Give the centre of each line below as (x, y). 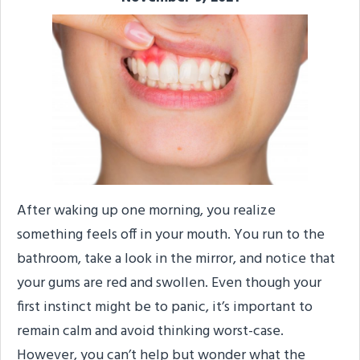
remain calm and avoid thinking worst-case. (150, 331)
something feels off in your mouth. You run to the (171, 235)
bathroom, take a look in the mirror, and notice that (176, 259)
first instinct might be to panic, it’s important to (165, 307)
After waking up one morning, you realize (146, 211)
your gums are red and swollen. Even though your (169, 283)
